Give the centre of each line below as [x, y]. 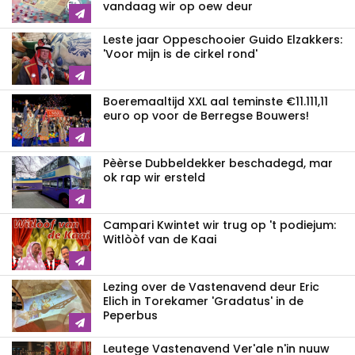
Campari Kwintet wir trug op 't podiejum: [219, 225]
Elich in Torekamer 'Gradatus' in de [203, 301]
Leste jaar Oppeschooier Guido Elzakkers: [223, 39]
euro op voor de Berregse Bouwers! [206, 115]
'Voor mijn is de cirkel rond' [180, 53]
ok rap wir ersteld [154, 177]
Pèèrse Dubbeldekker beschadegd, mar [218, 163]
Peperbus [130, 315]
